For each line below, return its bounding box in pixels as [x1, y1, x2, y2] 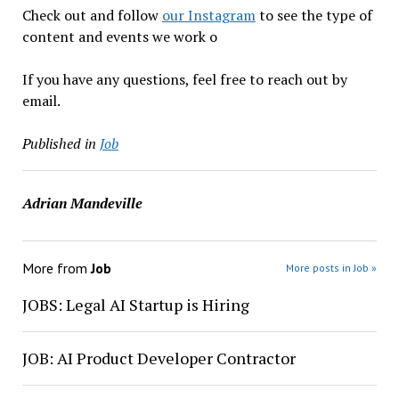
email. [21, 91, 61, 110]
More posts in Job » [286, 261, 378, 274]
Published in [21, 134, 96, 153]
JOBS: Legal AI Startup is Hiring [21, 294, 249, 315]
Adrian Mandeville [21, 193, 142, 213]
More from [21, 259, 91, 277]
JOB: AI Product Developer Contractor [21, 347, 296, 369]
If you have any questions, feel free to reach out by [21, 69, 347, 89]
